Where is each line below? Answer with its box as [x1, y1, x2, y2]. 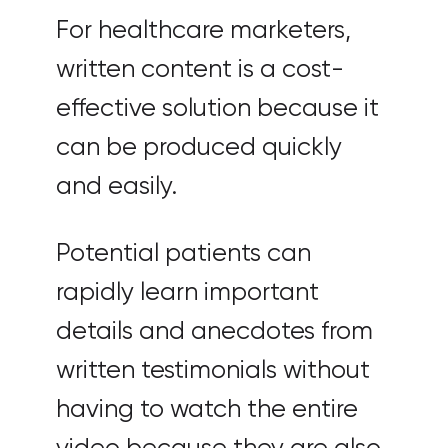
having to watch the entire [56, 396, 358, 423]
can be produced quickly [56, 134, 342, 161]
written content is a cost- [56, 56, 344, 83]
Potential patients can [56, 240, 311, 267]
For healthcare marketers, [56, 17, 351, 44]
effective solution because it [56, 95, 379, 122]
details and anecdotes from [56, 318, 373, 345]
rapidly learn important [56, 279, 319, 306]
